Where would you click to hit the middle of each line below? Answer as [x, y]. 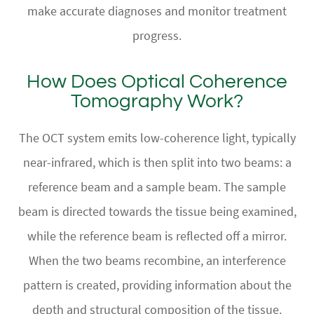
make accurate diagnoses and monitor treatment [157, 11]
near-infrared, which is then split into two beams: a [157, 162]
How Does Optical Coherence [157, 81]
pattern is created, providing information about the [157, 285]
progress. [157, 35]
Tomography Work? [157, 101]
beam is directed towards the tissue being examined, [157, 211]
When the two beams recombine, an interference [157, 260]
